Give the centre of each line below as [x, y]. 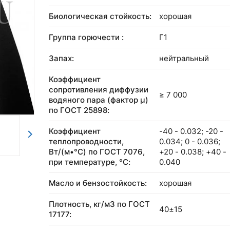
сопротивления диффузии [99, 90]
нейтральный [184, 58]
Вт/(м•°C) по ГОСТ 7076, [97, 152]
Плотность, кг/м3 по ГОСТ [99, 204]
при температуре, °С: [90, 162]
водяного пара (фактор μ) [99, 100]
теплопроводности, [86, 141]
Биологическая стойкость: [100, 16]
